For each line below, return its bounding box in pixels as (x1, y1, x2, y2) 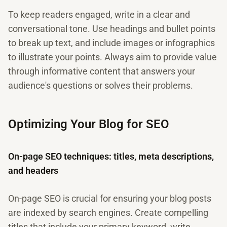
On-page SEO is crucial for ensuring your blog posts (8, 193, 211, 204)
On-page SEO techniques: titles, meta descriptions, (8, 151, 214, 162)
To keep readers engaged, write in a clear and (8, 9, 190, 20)
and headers (8, 165, 58, 176)
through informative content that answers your (8, 66, 195, 77)
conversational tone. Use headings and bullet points (8, 23, 215, 34)
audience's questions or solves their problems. (8, 80, 193, 91)
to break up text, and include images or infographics (8, 37, 215, 48)
